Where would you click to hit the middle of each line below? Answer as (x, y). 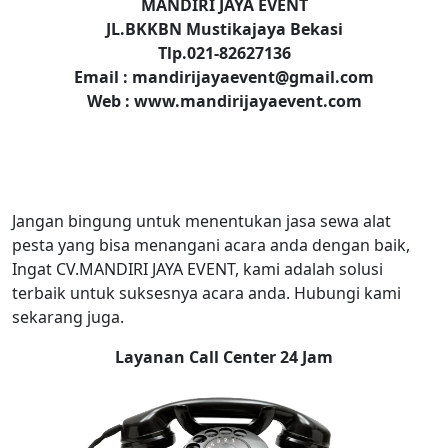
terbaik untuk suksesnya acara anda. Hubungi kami (206, 293)
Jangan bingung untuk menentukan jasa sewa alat (201, 221)
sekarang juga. (68, 317)
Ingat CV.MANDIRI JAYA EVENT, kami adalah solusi (197, 269)
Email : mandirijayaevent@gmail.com (224, 77)
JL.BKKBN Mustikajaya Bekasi (224, 29)
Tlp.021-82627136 (224, 53)
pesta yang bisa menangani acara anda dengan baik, (211, 245)
